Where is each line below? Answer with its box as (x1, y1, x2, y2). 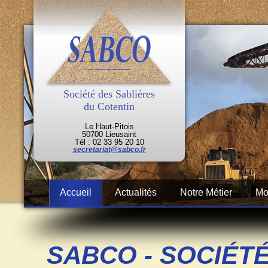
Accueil (60, 187, 92, 197)
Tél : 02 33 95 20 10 (74, 138, 144, 147)
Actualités (115, 187, 157, 197)
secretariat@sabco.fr (72, 145, 146, 154)
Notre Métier (180, 187, 232, 197)
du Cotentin (84, 100, 135, 112)
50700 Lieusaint (82, 130, 136, 139)
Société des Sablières (63, 88, 155, 100)
